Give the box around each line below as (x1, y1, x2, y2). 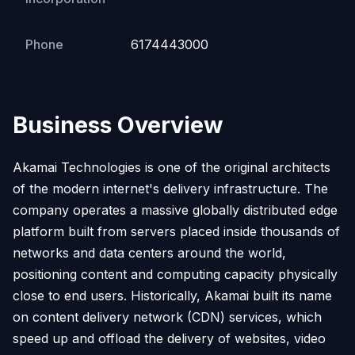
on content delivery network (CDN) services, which (13, 308, 322, 325)
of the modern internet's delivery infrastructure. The (13, 180, 328, 197)
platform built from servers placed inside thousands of (13, 223, 340, 239)
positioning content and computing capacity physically (13, 265, 338, 282)
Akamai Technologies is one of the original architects (13, 158, 330, 175)
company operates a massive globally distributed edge (13, 201, 338, 218)
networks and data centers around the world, (13, 244, 286, 261)
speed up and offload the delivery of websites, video (13, 330, 326, 346)
